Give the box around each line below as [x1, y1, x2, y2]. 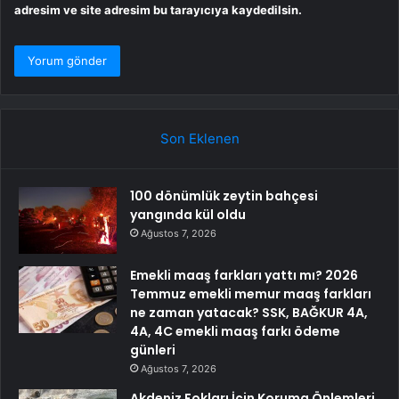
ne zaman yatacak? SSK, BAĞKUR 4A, [130, 304, 368, 322]
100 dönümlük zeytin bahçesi [130, 187, 318, 206]
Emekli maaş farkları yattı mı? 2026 [130, 266, 358, 285]
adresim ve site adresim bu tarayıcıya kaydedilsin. [14, 3, 302, 18]
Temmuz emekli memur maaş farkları [130, 285, 371, 304]
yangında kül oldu [130, 206, 246, 224]
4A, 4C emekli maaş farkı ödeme [130, 322, 340, 341]
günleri [130, 341, 175, 360]
